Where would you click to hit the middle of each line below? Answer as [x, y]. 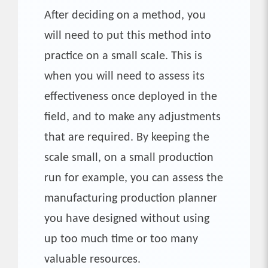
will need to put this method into [128, 36]
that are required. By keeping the [127, 137]
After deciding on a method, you [125, 15]
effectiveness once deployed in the [131, 97]
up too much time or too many [121, 239]
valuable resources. [92, 259]
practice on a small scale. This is [123, 56]
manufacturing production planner [131, 198]
